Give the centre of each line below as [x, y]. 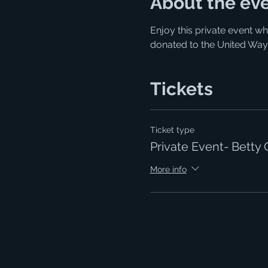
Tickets [181, 89]
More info [168, 170]
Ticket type [172, 130]
